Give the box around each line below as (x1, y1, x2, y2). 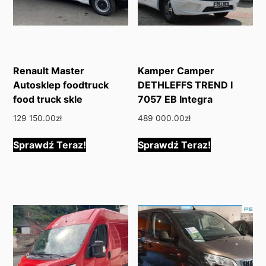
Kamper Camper (138, 65, 215, 77)
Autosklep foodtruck (13, 79, 109, 91)
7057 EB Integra (138, 93, 213, 106)
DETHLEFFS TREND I (138, 79, 233, 91)
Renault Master (13, 65, 85, 77)
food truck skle (13, 93, 83, 106)
